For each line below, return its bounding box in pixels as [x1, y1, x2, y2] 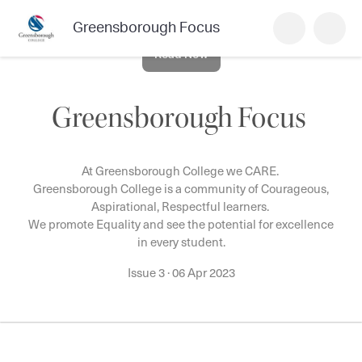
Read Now [154, 48, 208, 61]
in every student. [137, 233, 225, 250]
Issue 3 [127, 263, 167, 281]
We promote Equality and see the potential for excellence [28, 215, 334, 233]
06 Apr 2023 [171, 263, 235, 281]
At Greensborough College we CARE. [81, 162, 281, 179]
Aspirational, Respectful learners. [90, 197, 271, 215]
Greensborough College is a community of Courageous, [33, 179, 329, 197]
